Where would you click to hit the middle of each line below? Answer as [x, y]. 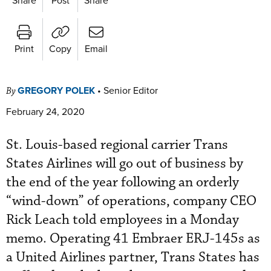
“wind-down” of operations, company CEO [131, 201]
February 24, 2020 [45, 111]
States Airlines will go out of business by [125, 163]
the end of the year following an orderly [122, 182]
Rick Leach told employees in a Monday [122, 220]
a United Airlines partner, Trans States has [133, 257]
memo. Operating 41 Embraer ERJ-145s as [133, 238]
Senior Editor [131, 90]
